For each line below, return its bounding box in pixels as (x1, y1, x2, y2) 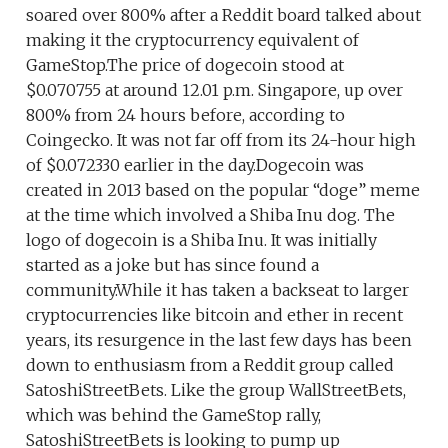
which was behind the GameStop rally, (26, 405, 322, 425)
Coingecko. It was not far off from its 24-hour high (26, 130, 417, 150)
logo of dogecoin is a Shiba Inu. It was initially (26, 230, 378, 250)
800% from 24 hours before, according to (26, 105, 346, 125)
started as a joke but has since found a (26, 255, 320, 275)
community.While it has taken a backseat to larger (26, 280, 410, 300)
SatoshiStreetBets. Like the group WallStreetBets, (26, 380, 407, 400)
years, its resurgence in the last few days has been (26, 330, 413, 350)
